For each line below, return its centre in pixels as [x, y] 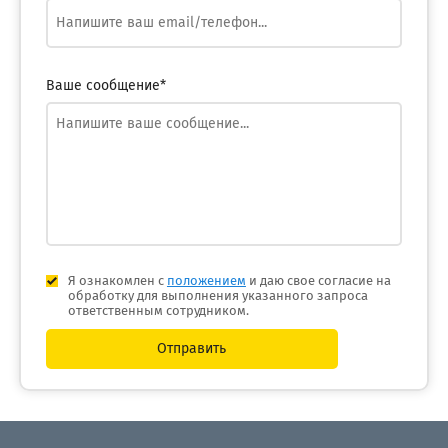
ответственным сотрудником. [158, 311]
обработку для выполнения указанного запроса [217, 296]
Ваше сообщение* [105, 86]
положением [206, 281]
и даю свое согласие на [318, 281]
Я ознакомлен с [117, 281]
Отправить [192, 349]
